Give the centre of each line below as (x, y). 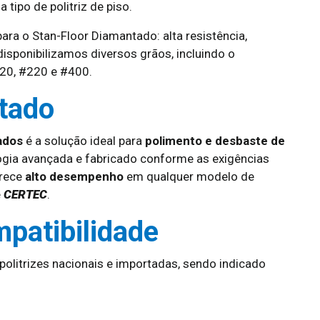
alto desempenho (74, 176)
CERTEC (25, 194)
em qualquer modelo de (189, 176)
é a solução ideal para (84, 141)
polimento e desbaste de (215, 141)
